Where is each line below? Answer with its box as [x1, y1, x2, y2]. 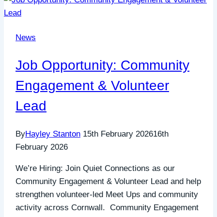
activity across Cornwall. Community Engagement [15, 203, 199, 213]
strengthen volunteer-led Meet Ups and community [15, 190, 198, 200]
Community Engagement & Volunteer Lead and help [15, 177, 201, 186]
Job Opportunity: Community [15, 57, 189, 73]
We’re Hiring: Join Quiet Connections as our [15, 164, 175, 173]
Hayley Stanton [25, 129, 80, 139]
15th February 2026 [83, 129, 153, 139]
